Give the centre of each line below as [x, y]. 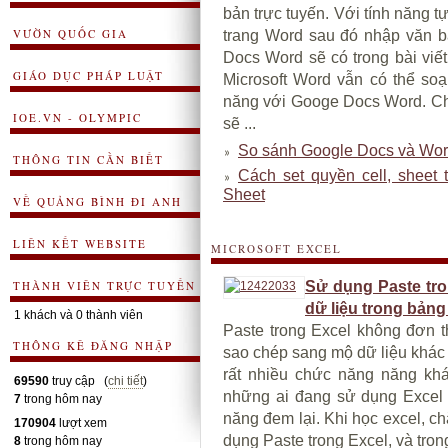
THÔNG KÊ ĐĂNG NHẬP [93, 345]
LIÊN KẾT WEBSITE [80, 243]
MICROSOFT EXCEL [276, 248]
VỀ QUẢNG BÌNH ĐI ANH [97, 201]
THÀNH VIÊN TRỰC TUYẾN [104, 285]
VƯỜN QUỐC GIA [70, 33]
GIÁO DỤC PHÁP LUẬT [88, 75]
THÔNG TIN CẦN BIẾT [88, 159]
